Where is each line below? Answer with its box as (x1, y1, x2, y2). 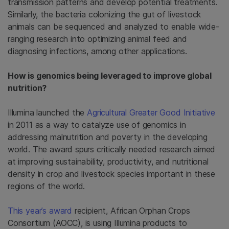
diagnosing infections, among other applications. (8, 46, 187, 57)
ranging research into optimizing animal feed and (8, 34, 187, 44)
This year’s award (8, 205, 73, 216)
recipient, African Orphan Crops (72, 205, 190, 216)
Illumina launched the (8, 107, 87, 118)
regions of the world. (8, 181, 90, 192)
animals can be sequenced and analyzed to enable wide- (8, 21, 219, 32)
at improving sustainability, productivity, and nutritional (8, 156, 209, 167)
